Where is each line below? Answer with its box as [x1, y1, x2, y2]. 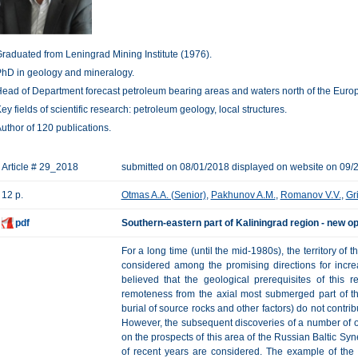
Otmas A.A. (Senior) [121, 189, 206, 201]
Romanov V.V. [280, 189, 341, 201]
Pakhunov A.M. [210, 189, 276, 201]
